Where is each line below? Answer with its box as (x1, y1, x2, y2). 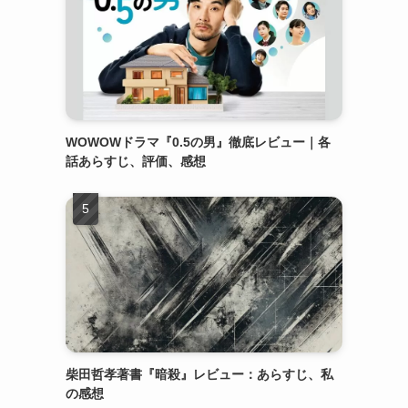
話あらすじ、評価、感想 (66, 154, 206, 168)
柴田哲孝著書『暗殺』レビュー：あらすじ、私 (66, 367, 333, 382)
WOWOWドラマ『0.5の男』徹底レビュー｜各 (66, 135, 331, 149)
